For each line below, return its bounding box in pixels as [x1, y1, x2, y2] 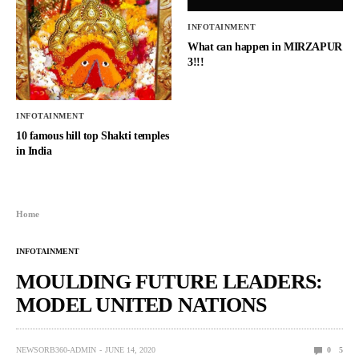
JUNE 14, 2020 [105, 345, 155, 355]
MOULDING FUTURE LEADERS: [16, 270, 323, 294]
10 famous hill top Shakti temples [16, 130, 169, 143]
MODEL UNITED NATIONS [16, 293, 267, 317]
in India [16, 145, 52, 158]
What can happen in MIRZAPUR [188, 40, 342, 53]
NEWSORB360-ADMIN [16, 345, 96, 355]
